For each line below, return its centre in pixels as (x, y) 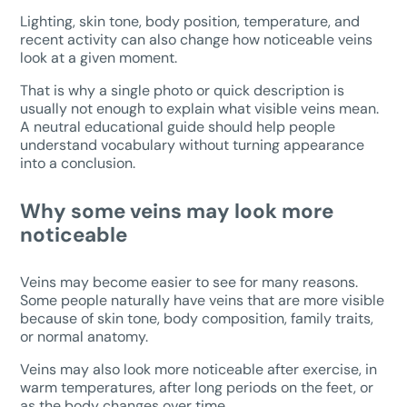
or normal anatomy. (84, 336)
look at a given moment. (99, 57)
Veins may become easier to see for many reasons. (189, 282)
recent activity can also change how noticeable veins (197, 39)
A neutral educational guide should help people (178, 126)
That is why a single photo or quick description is (183, 90)
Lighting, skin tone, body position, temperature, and (190, 21)
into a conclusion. (78, 163)
